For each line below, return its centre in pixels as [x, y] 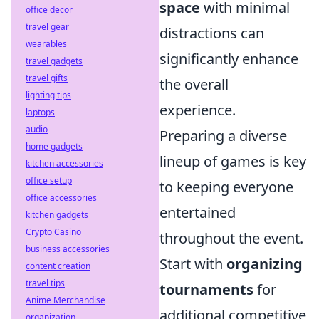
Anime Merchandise [66, 300]
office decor [49, 10]
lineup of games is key [233, 161]
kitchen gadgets [57, 215]
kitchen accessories [64, 163]
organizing [265, 264]
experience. [198, 110]
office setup [49, 181]
